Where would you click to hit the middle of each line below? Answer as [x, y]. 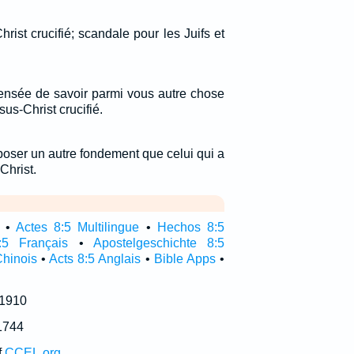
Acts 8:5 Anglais [95, 259]
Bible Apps [185, 259]
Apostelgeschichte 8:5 [158, 243]
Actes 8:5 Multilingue [78, 227]
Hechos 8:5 [190, 227]
